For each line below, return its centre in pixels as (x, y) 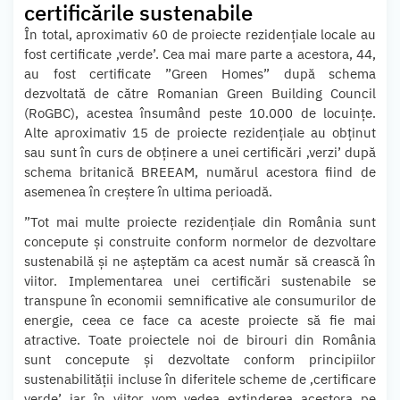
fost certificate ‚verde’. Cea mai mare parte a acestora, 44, (200, 54)
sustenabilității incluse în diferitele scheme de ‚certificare (200, 379)
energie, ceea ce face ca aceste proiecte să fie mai (200, 320)
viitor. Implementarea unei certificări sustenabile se (200, 280)
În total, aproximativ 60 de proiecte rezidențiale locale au (200, 34)
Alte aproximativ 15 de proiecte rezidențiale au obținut (200, 132)
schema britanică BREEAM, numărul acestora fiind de (200, 171)
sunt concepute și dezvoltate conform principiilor (200, 359)
